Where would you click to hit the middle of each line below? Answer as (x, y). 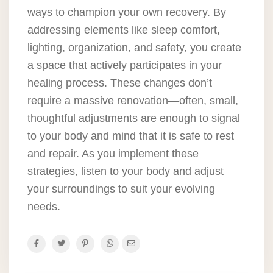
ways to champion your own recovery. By (127, 12)
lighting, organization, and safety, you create (134, 48)
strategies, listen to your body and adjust (126, 172)
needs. (44, 207)
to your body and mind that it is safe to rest (131, 136)
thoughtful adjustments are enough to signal (134, 119)
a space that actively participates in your (125, 66)
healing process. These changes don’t (120, 83)
